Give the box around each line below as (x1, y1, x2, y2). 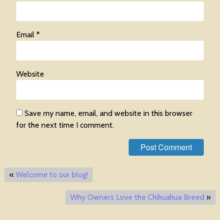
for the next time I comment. (16, 120, 114, 130)
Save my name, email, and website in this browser (24, 109, 192, 118)
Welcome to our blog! (15, 170, 88, 180)
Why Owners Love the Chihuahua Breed (70, 192, 205, 202)
